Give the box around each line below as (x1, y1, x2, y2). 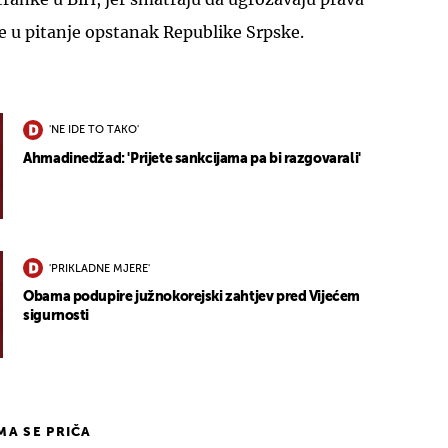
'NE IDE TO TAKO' (49, 125, 140, 137)
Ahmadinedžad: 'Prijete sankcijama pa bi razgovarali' (23, 151, 361, 166)
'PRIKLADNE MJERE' (49, 263, 151, 275)
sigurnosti (23, 309, 90, 324)
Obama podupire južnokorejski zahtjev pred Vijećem (23, 290, 360, 305)
